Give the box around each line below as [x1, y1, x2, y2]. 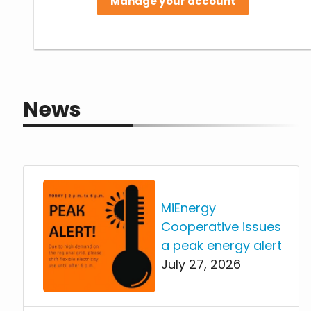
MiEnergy [160, 199, 216, 217]
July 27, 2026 [160, 255, 241, 273]
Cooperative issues [160, 217, 281, 235]
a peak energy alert [160, 236, 282, 254]
